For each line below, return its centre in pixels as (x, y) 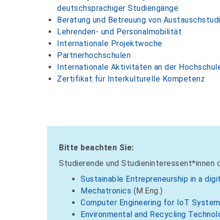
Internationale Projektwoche (110, 44)
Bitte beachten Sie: (96, 148)
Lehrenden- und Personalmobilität (119, 32)
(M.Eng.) (147, 191)
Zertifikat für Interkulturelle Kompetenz (131, 79)
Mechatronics (106, 191)
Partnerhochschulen (94, 55)
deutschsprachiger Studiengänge (118, 8)
